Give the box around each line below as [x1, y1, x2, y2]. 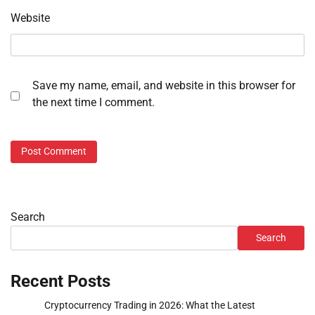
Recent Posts [11, 271, 110, 291]
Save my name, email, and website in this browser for [32, 79, 295, 93]
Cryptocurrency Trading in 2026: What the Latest [44, 299, 255, 311]
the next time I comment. [32, 96, 155, 110]
